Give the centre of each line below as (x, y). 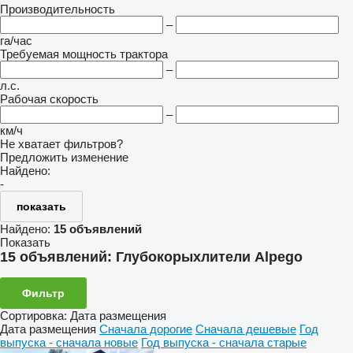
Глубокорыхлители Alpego (209, 257)
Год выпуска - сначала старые (224, 342)
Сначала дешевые (246, 329)
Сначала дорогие (146, 329)
